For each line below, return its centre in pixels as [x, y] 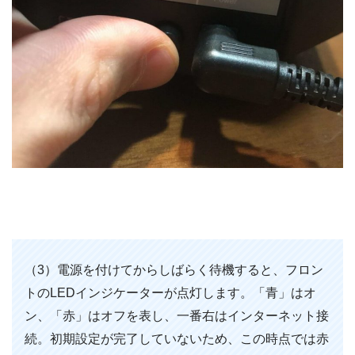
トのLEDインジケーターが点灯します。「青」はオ [170, 293]
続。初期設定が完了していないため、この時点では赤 [177, 339]
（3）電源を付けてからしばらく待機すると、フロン [174, 270]
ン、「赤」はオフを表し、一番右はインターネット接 [177, 316]
